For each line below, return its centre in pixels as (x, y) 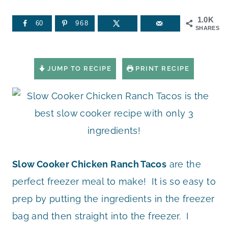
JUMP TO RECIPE (78, 69)
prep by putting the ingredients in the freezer (113, 199)
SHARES (208, 28)
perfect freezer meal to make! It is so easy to (114, 182)
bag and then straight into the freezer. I (101, 216)
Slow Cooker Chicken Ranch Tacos (90, 164)
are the (184, 164)
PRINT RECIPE (161, 69)
